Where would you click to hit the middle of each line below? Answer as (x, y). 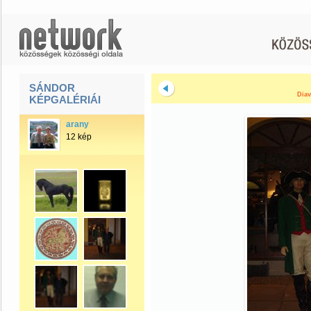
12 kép (79, 137)
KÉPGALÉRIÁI (65, 100)
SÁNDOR (52, 88)
